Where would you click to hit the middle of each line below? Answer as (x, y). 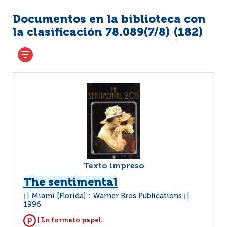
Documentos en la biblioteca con (109, 20)
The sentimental (70, 183)
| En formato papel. (69, 220)
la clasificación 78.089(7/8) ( (95, 33)
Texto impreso (113, 166)
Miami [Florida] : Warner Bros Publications (107, 196)
